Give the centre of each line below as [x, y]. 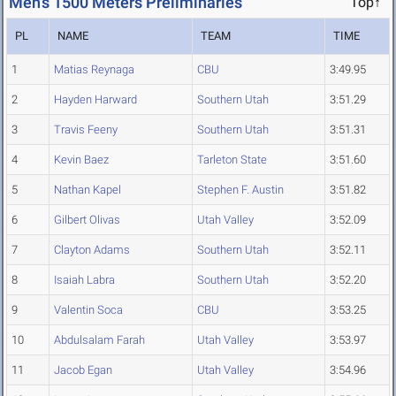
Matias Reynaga [94, 70]
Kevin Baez [81, 160]
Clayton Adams [92, 250]
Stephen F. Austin [240, 190]
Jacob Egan [83, 370]
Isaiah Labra [84, 280]
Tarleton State [232, 160]
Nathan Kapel [88, 190]
